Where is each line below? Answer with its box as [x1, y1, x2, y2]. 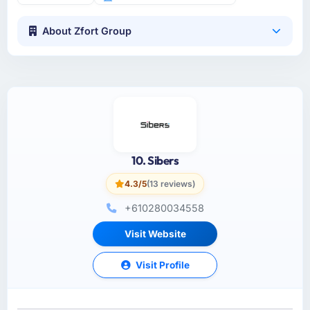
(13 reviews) [147, 179, 195, 190]
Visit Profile [133, 259, 190, 271]
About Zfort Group [42, 25, 132, 37]
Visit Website [124, 228, 186, 239]
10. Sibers [131, 153, 179, 168]
